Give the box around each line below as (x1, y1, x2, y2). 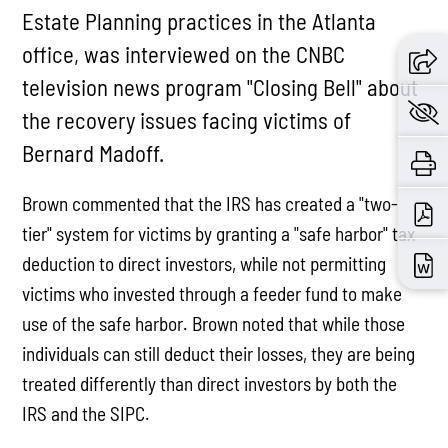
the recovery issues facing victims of (22, 105, 352, 134)
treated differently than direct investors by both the (22, 371, 398, 395)
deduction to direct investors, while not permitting (22, 251, 387, 275)
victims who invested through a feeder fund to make (22, 281, 403, 305)
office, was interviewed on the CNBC (22, 39, 346, 68)
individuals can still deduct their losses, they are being (22, 341, 416, 365)
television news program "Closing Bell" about (22, 72, 419, 101)
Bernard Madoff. (22, 138, 165, 167)
